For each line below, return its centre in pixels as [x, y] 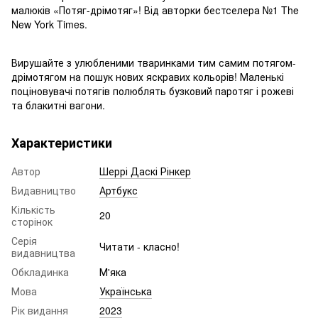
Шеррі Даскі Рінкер [145, 171]
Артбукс [119, 190]
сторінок [32, 221]
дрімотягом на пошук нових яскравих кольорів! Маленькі [148, 76]
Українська [126, 291]
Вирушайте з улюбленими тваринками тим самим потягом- [154, 62]
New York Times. [49, 24]
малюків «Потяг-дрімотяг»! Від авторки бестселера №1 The [155, 10]
